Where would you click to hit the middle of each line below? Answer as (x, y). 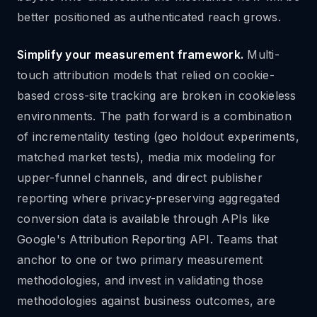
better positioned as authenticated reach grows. (149, 17)
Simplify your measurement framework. (130, 54)
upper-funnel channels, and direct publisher (140, 178)
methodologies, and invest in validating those (140, 280)
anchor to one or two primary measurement (140, 260)
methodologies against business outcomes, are (146, 301)
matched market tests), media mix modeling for (147, 157)
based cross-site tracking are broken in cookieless (157, 96)
